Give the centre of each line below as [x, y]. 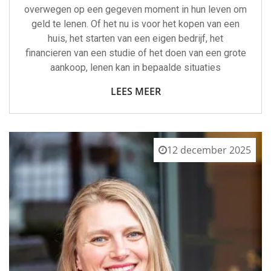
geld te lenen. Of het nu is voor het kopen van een [135, 24]
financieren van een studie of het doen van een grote [135, 53]
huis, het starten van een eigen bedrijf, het [135, 39]
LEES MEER [135, 92]
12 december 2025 [209, 150]
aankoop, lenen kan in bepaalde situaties [135, 68]
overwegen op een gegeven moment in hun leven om [135, 10]
